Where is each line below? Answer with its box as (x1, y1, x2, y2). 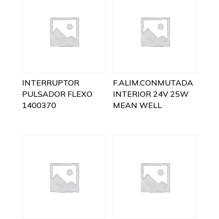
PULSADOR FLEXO (22, 88, 92, 99)
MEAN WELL (113, 100, 162, 110)
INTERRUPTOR (22, 77, 79, 88)
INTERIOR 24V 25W (113, 88, 189, 99)
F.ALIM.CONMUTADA (113, 77, 194, 88)
